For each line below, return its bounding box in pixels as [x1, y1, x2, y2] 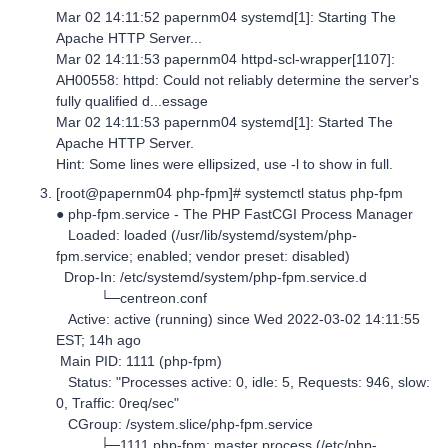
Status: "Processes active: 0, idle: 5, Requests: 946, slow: [56, 374, 430, 390]
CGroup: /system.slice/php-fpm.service [56, 416, 313, 432]
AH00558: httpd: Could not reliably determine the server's [56, 72, 419, 88]
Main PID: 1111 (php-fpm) [56, 353, 222, 369]
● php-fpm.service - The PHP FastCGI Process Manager [56, 206, 413, 222]
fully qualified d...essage [56, 93, 208, 109]
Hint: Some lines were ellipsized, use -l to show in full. [56, 156, 393, 172]
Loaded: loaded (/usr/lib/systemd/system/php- [56, 227, 357, 243]
